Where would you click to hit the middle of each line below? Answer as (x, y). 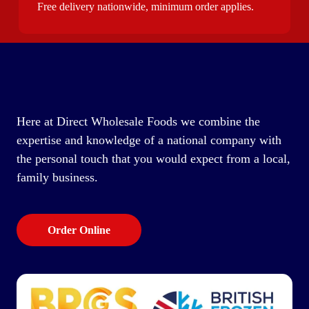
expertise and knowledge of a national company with (149, 140)
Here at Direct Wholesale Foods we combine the (138, 121)
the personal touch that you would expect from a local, (153, 158)
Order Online (79, 230)
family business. (57, 177)
